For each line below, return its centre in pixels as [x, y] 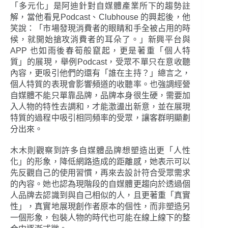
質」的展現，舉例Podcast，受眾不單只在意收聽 [101, 62]
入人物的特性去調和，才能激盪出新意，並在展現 [101, 107]
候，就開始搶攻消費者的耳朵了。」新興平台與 [101, 40]
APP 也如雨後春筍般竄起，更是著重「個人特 [101, 51]
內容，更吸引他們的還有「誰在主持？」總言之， [101, 73]
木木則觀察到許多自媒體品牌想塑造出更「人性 [101, 151]
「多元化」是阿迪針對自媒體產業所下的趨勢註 [101, 6]
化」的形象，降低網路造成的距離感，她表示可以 [101, 162]
